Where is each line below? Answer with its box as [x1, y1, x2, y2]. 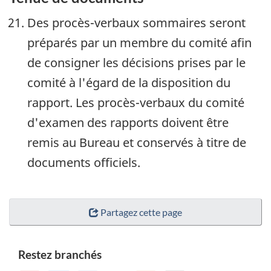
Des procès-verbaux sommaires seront [27, 14, 246, 31]
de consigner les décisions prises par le [27, 54, 246, 71]
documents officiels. [27, 154, 140, 171]
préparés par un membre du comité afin [27, 34, 252, 51]
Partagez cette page [100, 206, 183, 218]
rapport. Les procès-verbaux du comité [27, 94, 244, 111]
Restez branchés [18, 247, 102, 262]
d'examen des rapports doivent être [27, 114, 229, 131]
